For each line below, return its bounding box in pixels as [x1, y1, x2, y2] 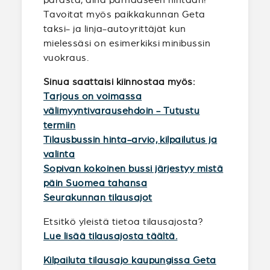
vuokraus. [43, 52, 89, 63]
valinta [43, 149, 75, 159]
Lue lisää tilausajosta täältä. [43, 231, 178, 241]
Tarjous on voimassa [43, 91, 142, 101]
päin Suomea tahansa [43, 178, 148, 188]
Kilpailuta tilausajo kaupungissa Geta [43, 255, 216, 265]
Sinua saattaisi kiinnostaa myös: [43, 77, 195, 87]
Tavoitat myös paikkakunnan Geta [43, 9, 206, 19]
